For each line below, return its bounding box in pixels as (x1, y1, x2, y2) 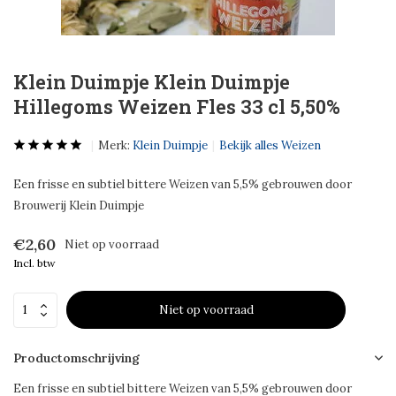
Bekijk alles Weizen (219, 138, 321, 153)
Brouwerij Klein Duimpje (13, 198, 144, 213)
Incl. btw (13, 256, 56, 270)
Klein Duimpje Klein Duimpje (13, 69, 290, 95)
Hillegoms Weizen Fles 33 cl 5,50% (13, 94, 340, 119)
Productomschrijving (13, 350, 140, 366)
